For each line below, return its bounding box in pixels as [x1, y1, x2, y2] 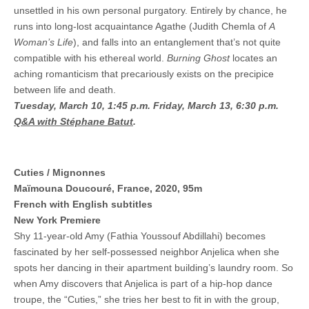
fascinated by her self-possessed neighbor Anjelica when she [14, 246, 279, 257]
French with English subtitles [14, 198, 152, 210]
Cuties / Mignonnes [14, 166, 106, 178]
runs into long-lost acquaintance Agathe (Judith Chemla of [14, 20, 269, 32]
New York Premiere [14, 214, 101, 226]
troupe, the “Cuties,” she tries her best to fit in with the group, [14, 293, 279, 305]
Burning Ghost [167, 52, 232, 63]
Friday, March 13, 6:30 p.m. [153, 99, 279, 111]
